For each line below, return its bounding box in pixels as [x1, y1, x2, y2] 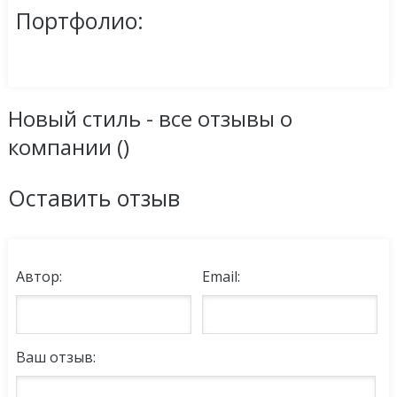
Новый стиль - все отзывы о [7, 103, 292, 133]
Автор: [15, 266, 62, 286]
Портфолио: [15, 5, 144, 35]
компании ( [7, 131, 123, 161]
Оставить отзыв [7, 182, 180, 213]
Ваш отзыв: [15, 346, 96, 367]
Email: [201, 266, 240, 286]
